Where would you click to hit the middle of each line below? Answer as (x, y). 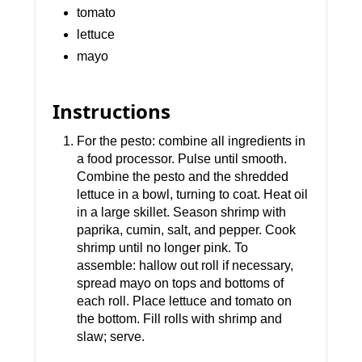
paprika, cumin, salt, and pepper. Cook (187, 230)
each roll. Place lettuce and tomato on (185, 301)
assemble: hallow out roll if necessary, (185, 266)
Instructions (112, 112)
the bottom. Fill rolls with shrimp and (180, 319)
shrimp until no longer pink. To (163, 248)
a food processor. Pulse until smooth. (182, 159)
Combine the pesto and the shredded (183, 177)
